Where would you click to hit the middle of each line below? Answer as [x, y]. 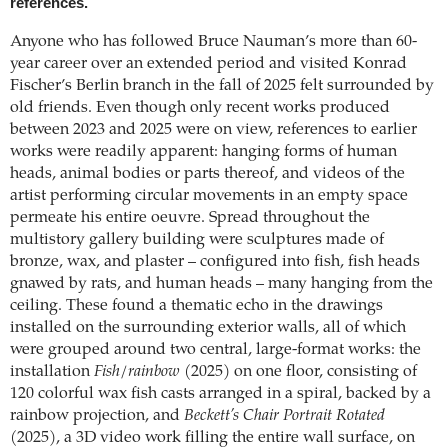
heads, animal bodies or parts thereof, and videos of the [207, 174]
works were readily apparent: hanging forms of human [203, 152]
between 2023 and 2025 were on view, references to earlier [213, 130]
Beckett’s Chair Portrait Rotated [284, 416]
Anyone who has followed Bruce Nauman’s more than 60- [213, 42]
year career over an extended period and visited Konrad [208, 64]
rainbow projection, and [97, 416]
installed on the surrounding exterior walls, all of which [208, 328]
